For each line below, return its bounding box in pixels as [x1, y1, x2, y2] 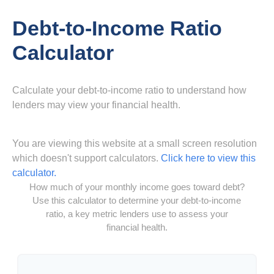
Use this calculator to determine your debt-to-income [32, 194, 242, 206]
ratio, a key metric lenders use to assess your [45, 208, 228, 219]
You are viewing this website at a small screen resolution [12, 138, 257, 149]
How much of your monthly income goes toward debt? [29, 181, 245, 192]
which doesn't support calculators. [12, 152, 161, 163]
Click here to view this [161, 152, 256, 163]
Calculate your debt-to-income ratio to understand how [12, 84, 246, 95]
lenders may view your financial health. [12, 99, 180, 110]
